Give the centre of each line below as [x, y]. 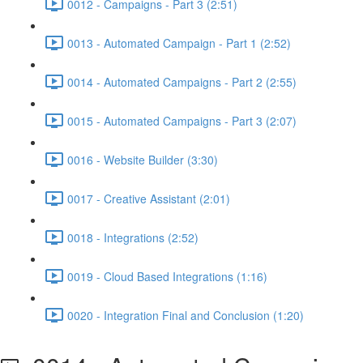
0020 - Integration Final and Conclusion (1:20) [186, 315]
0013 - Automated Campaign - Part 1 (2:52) [179, 43]
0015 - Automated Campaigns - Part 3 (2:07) [182, 120]
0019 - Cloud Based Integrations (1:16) [167, 276]
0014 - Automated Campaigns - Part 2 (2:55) [182, 81]
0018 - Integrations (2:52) [133, 237]
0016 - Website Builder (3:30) [143, 159]
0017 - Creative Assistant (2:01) [149, 198]
